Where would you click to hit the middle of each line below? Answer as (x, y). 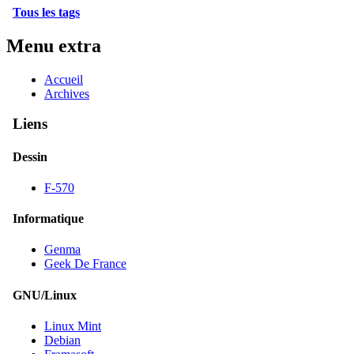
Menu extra (54, 45)
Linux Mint (73, 326)
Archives (67, 93)
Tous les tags (46, 12)
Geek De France (85, 264)
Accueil (64, 79)
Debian (62, 340)
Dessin (30, 156)
